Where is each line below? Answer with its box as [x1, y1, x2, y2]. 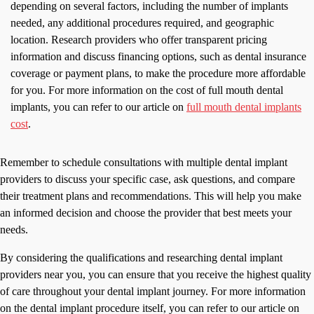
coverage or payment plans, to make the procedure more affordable [11, 67, 306, 80]
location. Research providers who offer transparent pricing [11, 34, 267, 46]
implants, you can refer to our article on [11, 101, 186, 114]
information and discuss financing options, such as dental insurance [11, 50, 306, 63]
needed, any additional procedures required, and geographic [11, 17, 274, 29]
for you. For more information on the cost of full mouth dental [11, 84, 283, 97]
